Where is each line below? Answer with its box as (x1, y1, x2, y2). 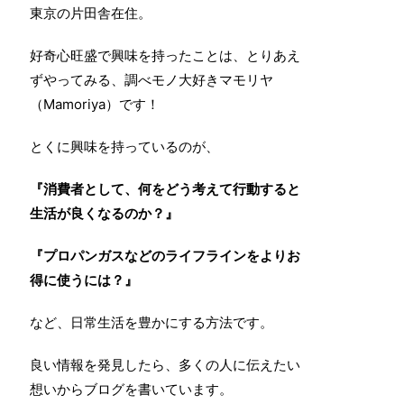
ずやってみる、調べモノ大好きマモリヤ (30, 70, 273, 88)
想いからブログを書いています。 (30, 380, 233, 398)
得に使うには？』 (30, 271, 138, 289)
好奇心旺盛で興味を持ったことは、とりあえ (30, 46, 300, 64)
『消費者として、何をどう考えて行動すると (30, 179, 300, 197)
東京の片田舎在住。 (30, 4, 151, 22)
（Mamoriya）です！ (30, 95, 160, 113)
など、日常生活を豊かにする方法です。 (30, 313, 273, 331)
